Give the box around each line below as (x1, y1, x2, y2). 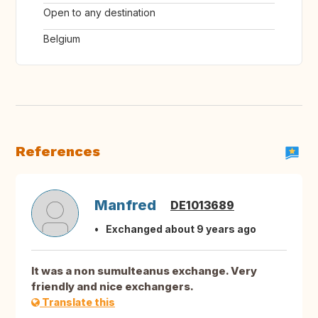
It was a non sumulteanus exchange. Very (31, 264, 257, 278)
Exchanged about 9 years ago (106, 223, 256, 236)
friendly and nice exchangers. (31, 280, 194, 294)
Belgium (43, 33, 80, 45)
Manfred (94, 197, 156, 214)
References (16, 143, 100, 160)
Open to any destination (43, 6, 155, 19)
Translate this (40, 296, 115, 309)
